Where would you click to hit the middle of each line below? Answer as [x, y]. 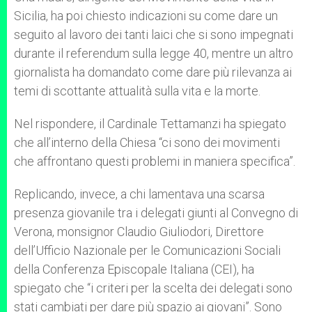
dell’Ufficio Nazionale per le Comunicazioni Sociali [147, 250]
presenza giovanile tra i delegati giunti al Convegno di [156, 213]
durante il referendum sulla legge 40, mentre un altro [154, 53]
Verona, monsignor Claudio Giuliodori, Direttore [139, 232]
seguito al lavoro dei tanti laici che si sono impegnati [154, 34]
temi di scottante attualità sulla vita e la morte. [137, 91]
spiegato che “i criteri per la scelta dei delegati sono [153, 288]
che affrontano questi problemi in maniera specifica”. [155, 161]
